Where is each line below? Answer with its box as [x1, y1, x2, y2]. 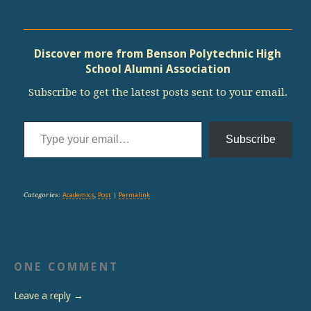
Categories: [23, 190, 62, 199]
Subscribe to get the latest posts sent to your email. [28, 85, 287, 99]
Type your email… [22, 115, 60, 126]
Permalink [118, 190, 150, 199]
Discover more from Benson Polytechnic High [34, 47, 282, 60]
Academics [62, 190, 94, 199]
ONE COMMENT [14, 260, 119, 274]
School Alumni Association [85, 62, 230, 76]
